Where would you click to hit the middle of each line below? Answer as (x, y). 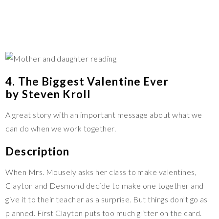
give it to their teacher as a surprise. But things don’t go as (107, 199)
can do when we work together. (61, 129)
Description (38, 152)
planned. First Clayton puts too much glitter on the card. (104, 213)
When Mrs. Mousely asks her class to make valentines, (101, 172)
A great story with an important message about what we (104, 115)
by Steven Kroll (48, 94)
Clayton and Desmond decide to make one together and (105, 186)
